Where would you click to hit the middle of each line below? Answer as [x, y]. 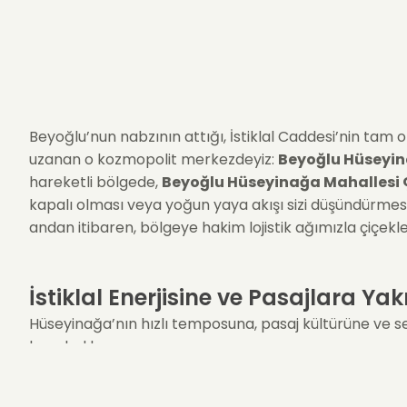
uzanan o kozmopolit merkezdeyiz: [154, 159]
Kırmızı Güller [261, 382]
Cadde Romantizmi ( [129, 382]
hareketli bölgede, [95, 182]
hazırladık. [65, 347]
